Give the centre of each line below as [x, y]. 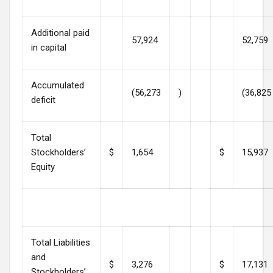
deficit [43, 100]
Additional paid [60, 33]
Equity [43, 167]
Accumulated [58, 85]
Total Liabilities [61, 242]
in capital [49, 47]
